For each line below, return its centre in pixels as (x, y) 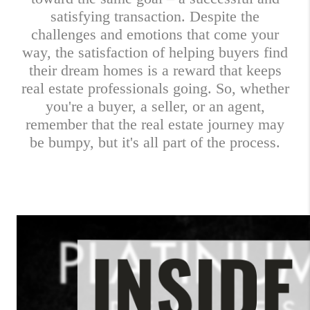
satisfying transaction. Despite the (155, 16)
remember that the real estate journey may (155, 124)
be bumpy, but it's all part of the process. (155, 142)
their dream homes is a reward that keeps (155, 70)
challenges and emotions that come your (155, 34)
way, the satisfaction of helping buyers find (155, 52)
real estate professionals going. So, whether (155, 88)
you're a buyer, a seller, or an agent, (155, 106)
